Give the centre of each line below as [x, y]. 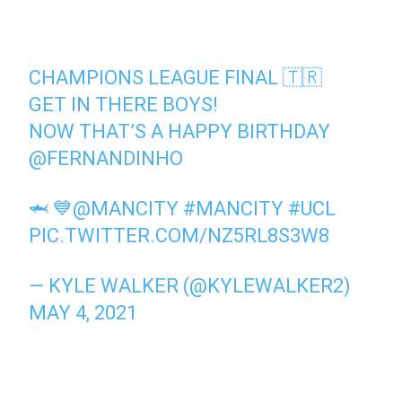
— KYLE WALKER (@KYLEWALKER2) [190, 286]
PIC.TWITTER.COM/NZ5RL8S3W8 [179, 236]
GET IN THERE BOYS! [124, 105]
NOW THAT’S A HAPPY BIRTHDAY [180, 131]
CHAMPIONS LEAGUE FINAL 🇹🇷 [176, 78]
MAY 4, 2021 [83, 313]
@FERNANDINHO [106, 158]
